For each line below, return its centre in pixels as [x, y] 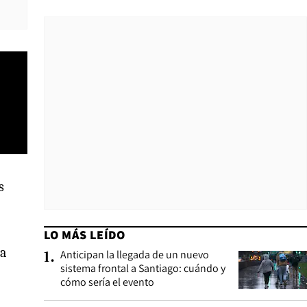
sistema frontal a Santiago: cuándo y [143, 268]
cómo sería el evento [107, 282]
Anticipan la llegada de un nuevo [135, 255]
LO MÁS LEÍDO [85, 235]
